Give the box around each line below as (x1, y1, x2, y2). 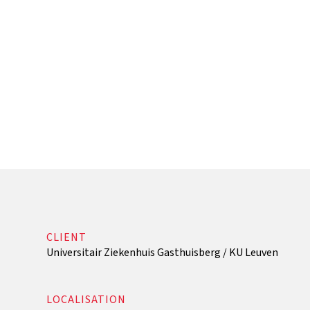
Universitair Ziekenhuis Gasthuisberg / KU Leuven (46, 245, 279, 260)
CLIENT (46, 230, 87, 245)
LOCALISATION (46, 292, 127, 307)
